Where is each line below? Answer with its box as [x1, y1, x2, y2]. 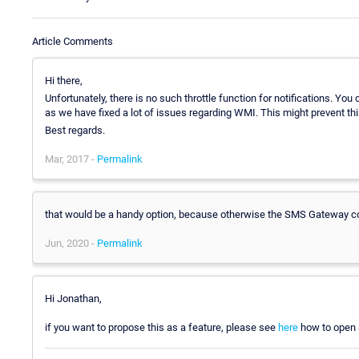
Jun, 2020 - [45, 236, 97, 249]
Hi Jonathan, [45, 292, 102, 305]
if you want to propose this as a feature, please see [45, 321, 278, 333]
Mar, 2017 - [45, 152, 97, 165]
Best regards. [45, 123, 105, 136]
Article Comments [32, 34, 113, 47]
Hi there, [45, 74, 83, 87]
